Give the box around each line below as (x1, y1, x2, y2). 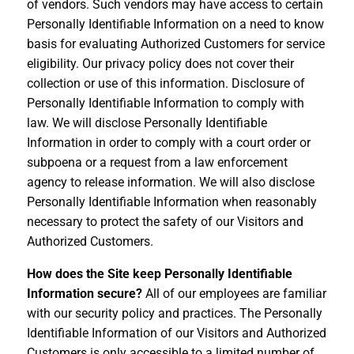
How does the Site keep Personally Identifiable (26, 265, 292, 281)
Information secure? (26, 285, 142, 301)
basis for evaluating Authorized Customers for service (26, 36, 325, 51)
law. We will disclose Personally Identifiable (26, 115, 267, 130)
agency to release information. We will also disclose (26, 174, 314, 190)
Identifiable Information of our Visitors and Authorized (26, 325, 326, 341)
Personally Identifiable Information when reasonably (26, 194, 317, 209)
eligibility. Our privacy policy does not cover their (26, 55, 294, 71)
